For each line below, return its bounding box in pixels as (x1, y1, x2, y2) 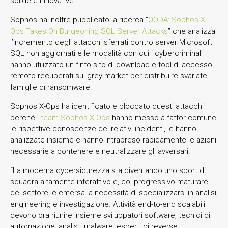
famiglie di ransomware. (10, 82, 92, 92)
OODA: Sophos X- (148, 15, 207, 24)
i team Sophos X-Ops (37, 112, 110, 122)
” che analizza (168, 26, 215, 36)
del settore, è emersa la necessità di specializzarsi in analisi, (10, 188, 218, 197)
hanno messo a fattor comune (110, 112, 216, 122)
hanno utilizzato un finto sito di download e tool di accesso (10, 60, 212, 69)
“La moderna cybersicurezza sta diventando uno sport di (10, 165, 206, 175)
